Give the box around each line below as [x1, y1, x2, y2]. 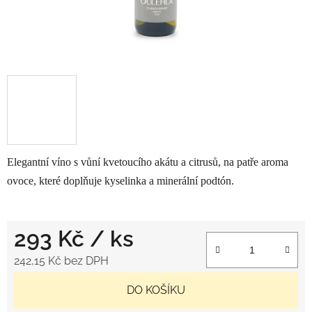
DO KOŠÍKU [127, 283, 185, 297]
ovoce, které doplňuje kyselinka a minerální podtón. [7, 174, 234, 187]
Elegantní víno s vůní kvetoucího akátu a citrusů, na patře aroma [7, 155, 288, 168]
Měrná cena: [13, 275, 76, 289]
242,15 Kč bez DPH [14, 253, 109, 267]
